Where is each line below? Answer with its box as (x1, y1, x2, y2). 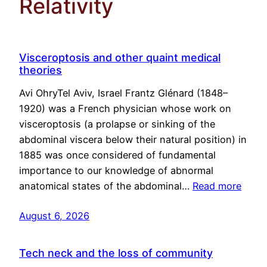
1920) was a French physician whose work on (19, 103, 231, 115)
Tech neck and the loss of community (19, 247, 213, 260)
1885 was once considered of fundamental (19, 149, 216, 162)
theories (19, 64, 62, 77)
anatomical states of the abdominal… (19, 180, 193, 193)
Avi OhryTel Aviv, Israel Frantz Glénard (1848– (19, 87, 228, 100)
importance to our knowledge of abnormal (19, 164, 213, 177)
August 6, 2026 (19, 210, 89, 222)
